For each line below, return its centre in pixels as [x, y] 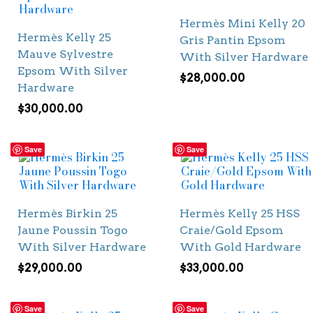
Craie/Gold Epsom [231, 231]
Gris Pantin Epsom [232, 41]
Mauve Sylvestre [65, 54]
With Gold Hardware [240, 247]
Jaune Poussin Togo [73, 231]
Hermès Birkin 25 [67, 214]
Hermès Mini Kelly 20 [242, 24]
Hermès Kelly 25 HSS [239, 214]
